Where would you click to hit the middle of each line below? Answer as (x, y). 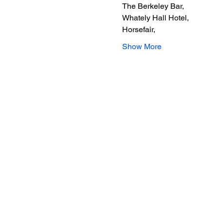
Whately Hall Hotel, (155, 18)
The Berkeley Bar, (153, 6)
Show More (142, 46)
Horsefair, (138, 29)
